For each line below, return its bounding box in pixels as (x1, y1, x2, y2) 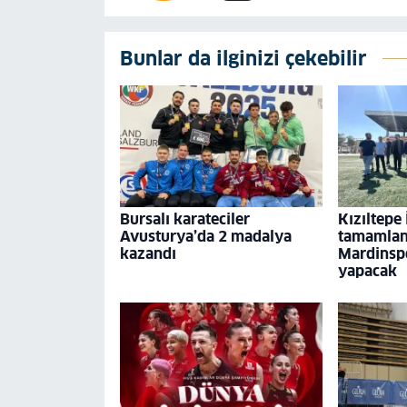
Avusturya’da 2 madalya (119, 226, 292, 246)
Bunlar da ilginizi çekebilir (119, 45, 367, 71)
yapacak (337, 261, 397, 281)
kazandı (119, 243, 176, 263)
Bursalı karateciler (119, 209, 250, 229)
